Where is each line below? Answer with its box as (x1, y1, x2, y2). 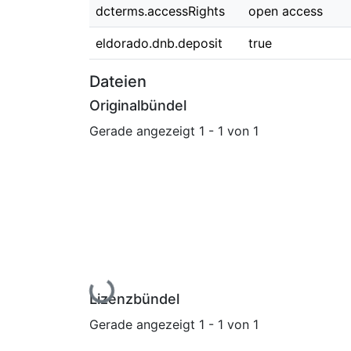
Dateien (89, 72, 147, 91)
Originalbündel (89, 97, 186, 114)
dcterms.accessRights (96, 3, 225, 19)
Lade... (93, 281, 111, 320)
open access (248, 3, 323, 19)
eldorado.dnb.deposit (96, 35, 223, 51)
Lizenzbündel (89, 291, 179, 308)
